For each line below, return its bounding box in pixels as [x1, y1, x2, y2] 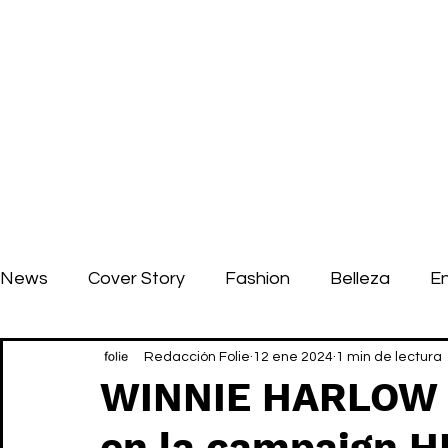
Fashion [225, 268, 290, 288]
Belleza [330, 268, 390, 288]
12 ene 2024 [253, 349, 333, 364]
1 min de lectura [336, 349, 442, 364]
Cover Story [88, 268, 185, 288]
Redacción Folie [144, 349, 250, 364]
